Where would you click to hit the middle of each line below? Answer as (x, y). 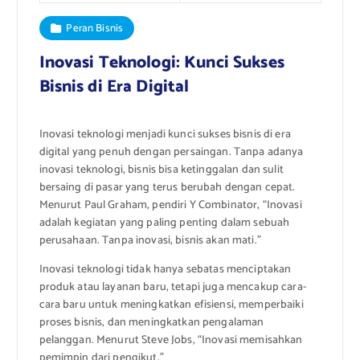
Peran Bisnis (95, 29)
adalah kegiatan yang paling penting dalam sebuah (164, 223)
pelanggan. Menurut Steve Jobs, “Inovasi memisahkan (171, 341)
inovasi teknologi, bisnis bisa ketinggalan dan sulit (161, 170)
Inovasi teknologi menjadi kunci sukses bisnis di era (165, 135)
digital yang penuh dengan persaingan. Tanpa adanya (171, 153)
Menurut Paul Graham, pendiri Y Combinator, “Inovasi (170, 206)
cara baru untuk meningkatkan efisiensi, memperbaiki (171, 305)
